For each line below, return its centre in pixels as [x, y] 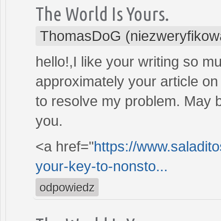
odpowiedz [67, 187]
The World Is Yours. [102, 13]
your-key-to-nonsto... [102, 166]
